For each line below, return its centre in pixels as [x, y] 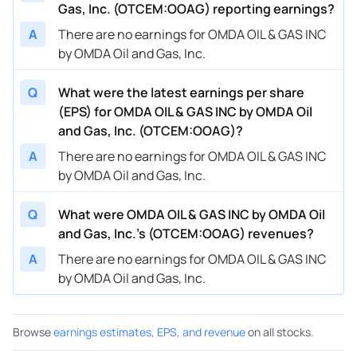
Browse [32, 331]
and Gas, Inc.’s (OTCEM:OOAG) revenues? [186, 233]
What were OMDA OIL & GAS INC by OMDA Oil [192, 214]
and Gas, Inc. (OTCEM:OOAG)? [151, 130]
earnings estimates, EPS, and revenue [149, 331]
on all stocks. [281, 331]
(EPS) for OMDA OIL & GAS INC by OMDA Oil [185, 111]
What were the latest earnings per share [181, 92]
